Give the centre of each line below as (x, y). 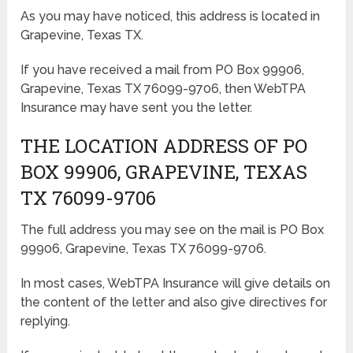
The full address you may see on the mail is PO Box (173, 229)
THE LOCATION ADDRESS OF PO (164, 145)
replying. (46, 321)
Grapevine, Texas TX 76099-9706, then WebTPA (163, 88)
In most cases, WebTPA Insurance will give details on (176, 283)
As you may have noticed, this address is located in (171, 16)
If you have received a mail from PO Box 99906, (163, 69)
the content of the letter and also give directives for (174, 302)
